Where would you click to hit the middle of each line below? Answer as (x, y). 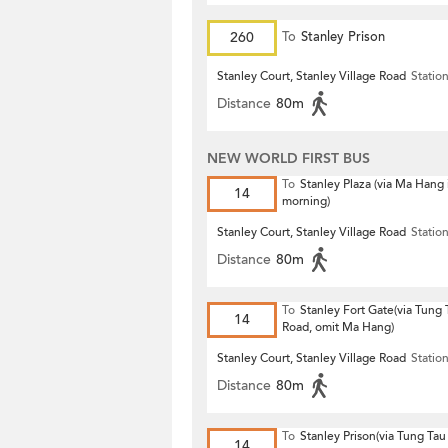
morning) (306, 201)
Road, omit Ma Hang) (338, 327)
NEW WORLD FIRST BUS (288, 158)
